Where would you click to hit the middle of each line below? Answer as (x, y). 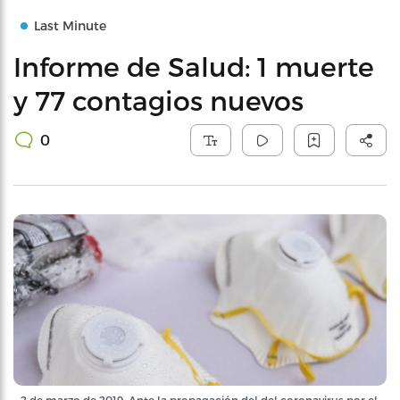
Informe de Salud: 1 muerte (194, 66)
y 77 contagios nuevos (158, 100)
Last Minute (70, 25)
